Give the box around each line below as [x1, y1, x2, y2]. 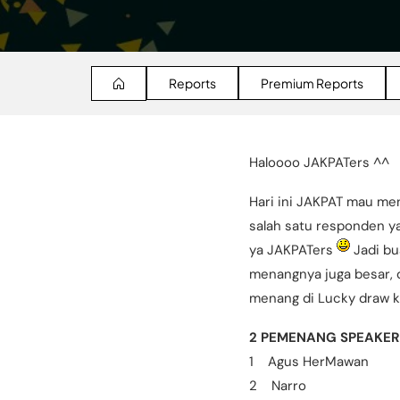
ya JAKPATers [249, 240, 337, 259]
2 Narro [249, 376, 306, 395]
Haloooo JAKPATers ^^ [249, 153, 389, 171]
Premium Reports [261, 75, 363, 92]
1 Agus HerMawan [249, 352, 369, 371]
